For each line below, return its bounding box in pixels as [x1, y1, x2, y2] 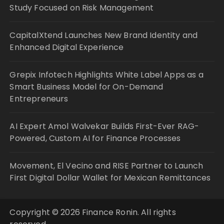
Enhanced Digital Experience [9, 41, 124, 53]
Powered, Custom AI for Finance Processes [9, 132, 181, 144]
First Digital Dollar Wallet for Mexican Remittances [9, 171, 211, 183]
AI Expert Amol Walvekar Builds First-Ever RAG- [9, 120, 199, 132]
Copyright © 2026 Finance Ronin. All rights [9, 206, 176, 218]
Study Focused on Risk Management [9, 1, 154, 13]
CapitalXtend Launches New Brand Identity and [9, 29, 198, 41]
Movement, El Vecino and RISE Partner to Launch [9, 159, 203, 171]
